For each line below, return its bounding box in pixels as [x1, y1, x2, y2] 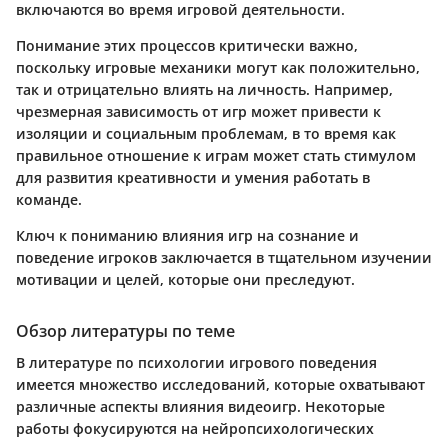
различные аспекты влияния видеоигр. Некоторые [16, 397, 385, 417]
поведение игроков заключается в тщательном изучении [16, 248, 432, 268]
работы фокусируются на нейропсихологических [16, 419, 374, 439]
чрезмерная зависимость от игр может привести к [16, 102, 381, 122]
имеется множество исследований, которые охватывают [16, 375, 425, 395]
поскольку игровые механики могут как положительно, [16, 58, 420, 78]
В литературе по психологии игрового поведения [16, 353, 377, 373]
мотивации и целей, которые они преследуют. [16, 270, 355, 290]
